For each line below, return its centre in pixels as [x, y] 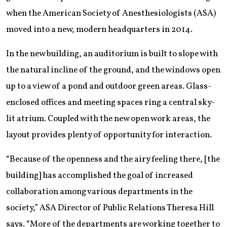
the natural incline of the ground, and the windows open [113, 70]
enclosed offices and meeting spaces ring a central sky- [110, 103]
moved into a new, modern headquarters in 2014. [99, 30]
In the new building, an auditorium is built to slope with [112, 54]
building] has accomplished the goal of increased [100, 176]
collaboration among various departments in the [99, 192]
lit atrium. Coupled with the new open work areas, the [108, 119]
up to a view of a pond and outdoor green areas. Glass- [109, 87]
